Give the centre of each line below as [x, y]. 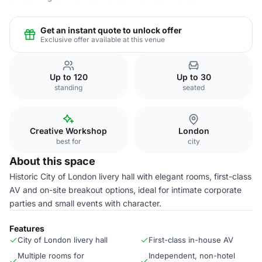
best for [68, 141]
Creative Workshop [68, 131]
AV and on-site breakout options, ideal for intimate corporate [125, 190]
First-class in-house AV [191, 240]
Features [27, 228]
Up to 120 [68, 77]
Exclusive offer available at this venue [103, 39]
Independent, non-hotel [192, 256]
